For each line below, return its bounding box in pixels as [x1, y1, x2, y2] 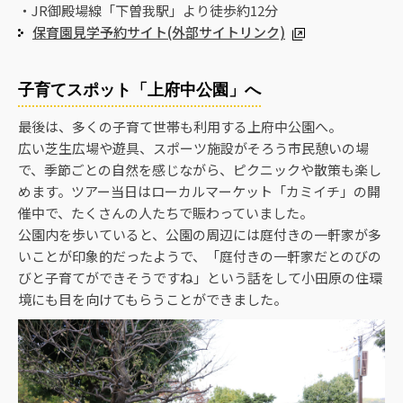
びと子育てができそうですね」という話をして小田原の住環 [18, 268, 382, 287]
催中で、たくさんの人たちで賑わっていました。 [18, 203, 313, 222]
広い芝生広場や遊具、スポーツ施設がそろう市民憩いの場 [18, 139, 369, 157]
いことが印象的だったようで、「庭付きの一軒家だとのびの [18, 246, 381, 265]
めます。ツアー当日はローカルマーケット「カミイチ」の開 [18, 182, 381, 201]
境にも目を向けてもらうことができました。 [18, 290, 287, 309]
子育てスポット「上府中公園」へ [18, 78, 261, 100]
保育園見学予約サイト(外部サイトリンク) [32, 22, 285, 41]
